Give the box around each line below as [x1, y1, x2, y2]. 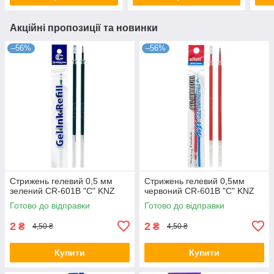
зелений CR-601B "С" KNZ [10, 185, 115, 196]
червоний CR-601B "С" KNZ [144, 185, 254, 196]
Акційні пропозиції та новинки [10, 22, 158, 33]
